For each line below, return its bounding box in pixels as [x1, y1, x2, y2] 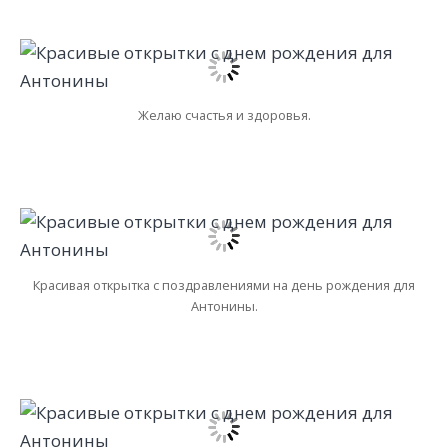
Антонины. [190, 296, 258, 315]
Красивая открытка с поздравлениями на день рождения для [33, 275, 415, 294]
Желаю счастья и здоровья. [137, 105, 311, 124]
